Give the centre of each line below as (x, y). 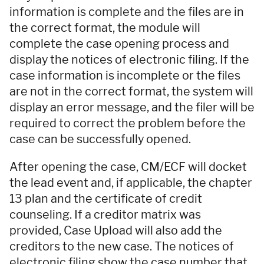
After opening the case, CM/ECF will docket (128, 167)
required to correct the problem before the (128, 123)
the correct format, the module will (105, 28)
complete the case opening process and (119, 44)
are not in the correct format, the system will (131, 92)
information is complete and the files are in (127, 12)
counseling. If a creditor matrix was (105, 215)
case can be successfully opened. (100, 139)
